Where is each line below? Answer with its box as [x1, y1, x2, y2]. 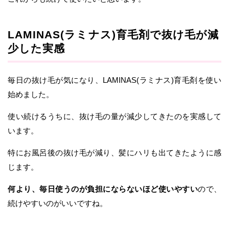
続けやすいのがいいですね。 [8, 198, 107, 208]
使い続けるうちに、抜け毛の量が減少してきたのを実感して [8, 111, 221, 121]
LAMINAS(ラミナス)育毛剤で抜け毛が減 [8, 29, 219, 41]
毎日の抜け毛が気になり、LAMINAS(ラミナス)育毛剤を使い [8, 75, 221, 84]
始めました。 [8, 89, 54, 99]
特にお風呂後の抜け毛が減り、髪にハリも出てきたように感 [8, 148, 221, 157]
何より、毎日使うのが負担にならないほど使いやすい [8, 184, 198, 193]
